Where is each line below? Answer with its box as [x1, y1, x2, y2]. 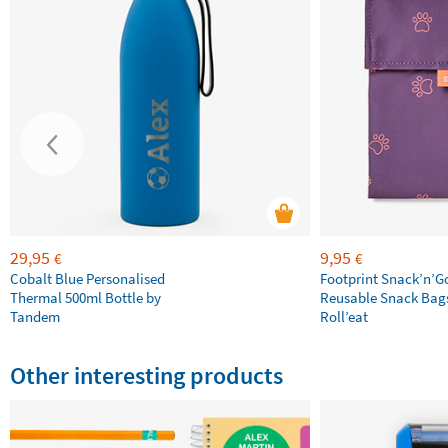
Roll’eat [320, 307, 368, 326]
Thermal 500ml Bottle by [10, 288, 161, 307]
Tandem [10, 307, 60, 326]
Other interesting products [10, 360, 283, 391]
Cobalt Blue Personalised [10, 269, 165, 288]
